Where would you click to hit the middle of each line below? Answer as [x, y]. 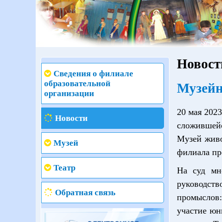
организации [69, 93]
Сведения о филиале [93, 74]
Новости [71, 118]
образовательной [77, 83]
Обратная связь [85, 193]
